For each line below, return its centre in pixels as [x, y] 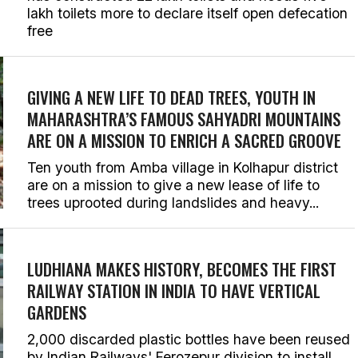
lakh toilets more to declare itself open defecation [187, 13]
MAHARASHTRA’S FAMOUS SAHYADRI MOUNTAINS [184, 119]
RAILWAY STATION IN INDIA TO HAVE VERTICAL [174, 290]
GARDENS [57, 312]
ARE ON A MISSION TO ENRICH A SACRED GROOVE [184, 140]
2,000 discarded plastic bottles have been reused [189, 339]
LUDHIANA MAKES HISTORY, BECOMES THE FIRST [182, 269]
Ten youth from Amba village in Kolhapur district [183, 167]
